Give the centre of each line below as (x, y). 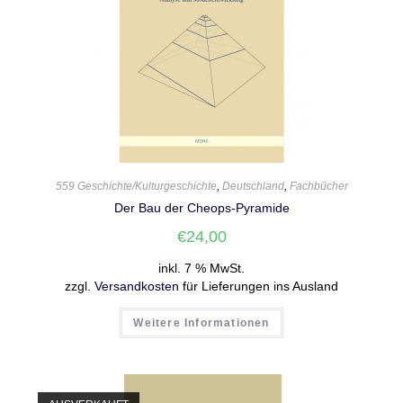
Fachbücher (318, 186)
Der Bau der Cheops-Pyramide (201, 208)
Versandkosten (137, 287)
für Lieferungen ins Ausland (259, 287)
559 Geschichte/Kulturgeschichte (136, 186)
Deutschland (253, 186)
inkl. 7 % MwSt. (201, 269)
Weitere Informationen (201, 323)
